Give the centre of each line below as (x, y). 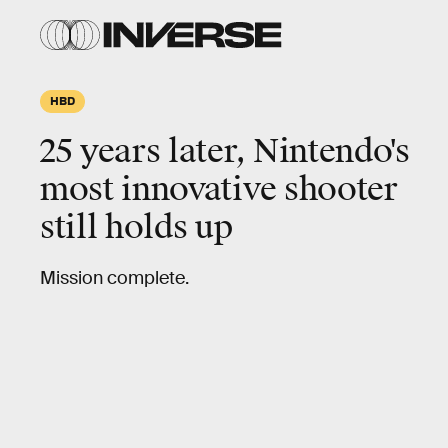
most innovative (162, 189)
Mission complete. (114, 278)
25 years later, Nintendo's (225, 151)
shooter (340, 189)
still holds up (136, 227)
